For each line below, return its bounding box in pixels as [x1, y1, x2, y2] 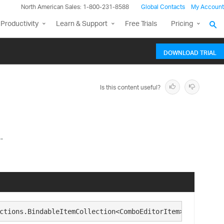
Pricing [171, 16, 193, 32]
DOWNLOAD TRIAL [163, 43, 216, 60]
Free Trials [125, 16, 157, 32]
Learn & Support [56, 16, 107, 32]
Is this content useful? [100, 81, 160, 94]
